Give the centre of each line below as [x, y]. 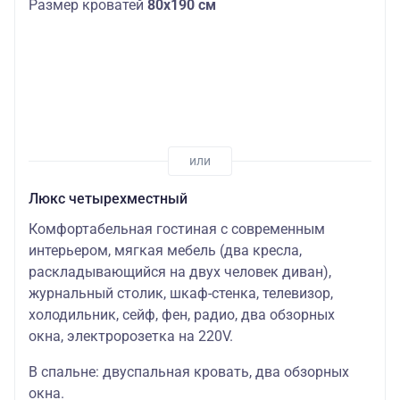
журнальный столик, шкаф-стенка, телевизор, [181, 294]
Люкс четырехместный [108, 199]
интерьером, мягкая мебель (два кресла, [165, 251]
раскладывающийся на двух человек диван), [180, 272]
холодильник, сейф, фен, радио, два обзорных [182, 315]
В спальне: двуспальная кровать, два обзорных [189, 372]
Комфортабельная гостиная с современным [177, 229]
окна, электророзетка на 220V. [131, 337]
